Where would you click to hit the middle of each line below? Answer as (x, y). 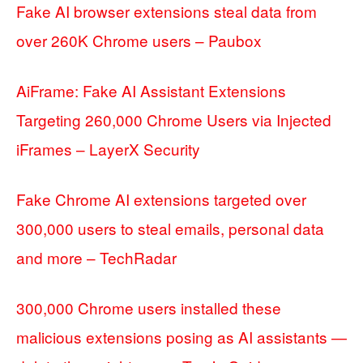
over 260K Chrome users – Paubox (139, 41)
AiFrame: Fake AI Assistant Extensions (151, 91)
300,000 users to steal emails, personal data (170, 228)
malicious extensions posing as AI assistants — (181, 337)
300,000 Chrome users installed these (149, 308)
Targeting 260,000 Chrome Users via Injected (174, 120)
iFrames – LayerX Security (108, 149)
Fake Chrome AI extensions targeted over (161, 199)
